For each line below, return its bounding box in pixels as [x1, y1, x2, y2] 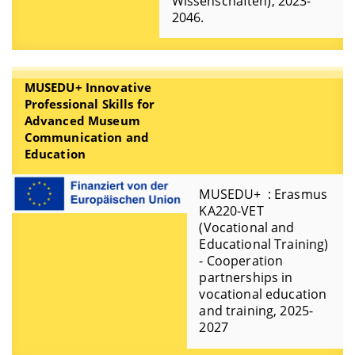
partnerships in [199, 269, 293, 287]
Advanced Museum [24, 112, 140, 129]
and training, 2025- [199, 302, 314, 320]
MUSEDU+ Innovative [24, 78, 152, 96]
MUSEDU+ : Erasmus [199, 185, 327, 204]
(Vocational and [199, 219, 295, 237]
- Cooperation [199, 252, 284, 270]
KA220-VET [199, 202, 264, 220]
